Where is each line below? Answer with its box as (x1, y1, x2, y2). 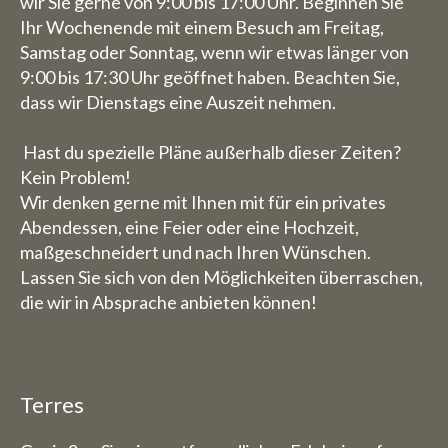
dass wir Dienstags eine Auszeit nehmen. (20, 91, 336, 113)
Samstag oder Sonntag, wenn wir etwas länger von (20, 41, 409, 63)
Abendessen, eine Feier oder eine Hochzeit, (20, 216, 359, 238)
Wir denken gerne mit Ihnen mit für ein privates (20, 191, 386, 213)
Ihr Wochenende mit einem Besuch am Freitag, (20, 16, 384, 38)
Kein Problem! (20, 166, 131, 188)
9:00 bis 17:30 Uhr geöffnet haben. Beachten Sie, (20, 66, 400, 88)
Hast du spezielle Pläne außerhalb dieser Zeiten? (20, 141, 401, 163)
